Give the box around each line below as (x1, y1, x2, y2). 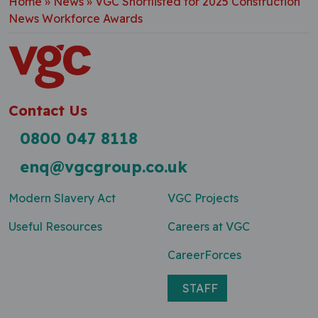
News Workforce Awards (9, 11, 143, 26)
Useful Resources (9, 219, 102, 234)
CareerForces (168, 248, 241, 262)
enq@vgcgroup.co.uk (20, 157, 187, 176)
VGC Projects (168, 191, 238, 205)
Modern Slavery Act (9, 191, 116, 205)
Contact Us (9, 102, 87, 119)
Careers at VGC (168, 219, 250, 234)
